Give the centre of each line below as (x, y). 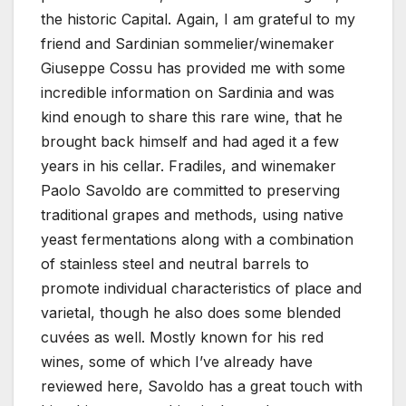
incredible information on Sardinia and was (188, 92)
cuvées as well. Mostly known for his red (182, 337)
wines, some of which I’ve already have (177, 361)
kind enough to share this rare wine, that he (192, 116)
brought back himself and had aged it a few (190, 141)
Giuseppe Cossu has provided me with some (193, 68)
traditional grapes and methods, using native (192, 214)
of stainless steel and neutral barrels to (175, 263)
